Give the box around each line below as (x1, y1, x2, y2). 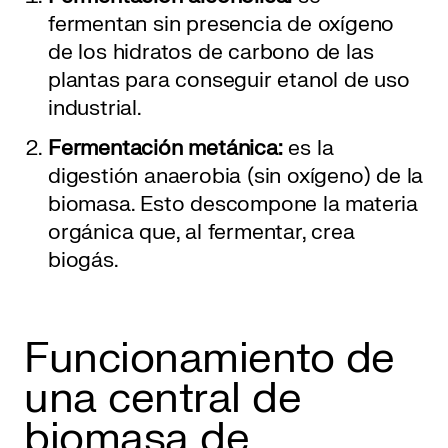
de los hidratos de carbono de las (48, 39, 374, 67)
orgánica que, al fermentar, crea (48, 219, 355, 247)
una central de (24, 372, 301, 426)
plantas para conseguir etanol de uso (48, 67, 410, 95)
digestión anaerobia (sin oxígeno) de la (48, 163, 424, 191)
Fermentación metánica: (48, 135, 289, 163)
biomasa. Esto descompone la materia (48, 191, 418, 219)
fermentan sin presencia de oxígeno (48, 11, 395, 39)
